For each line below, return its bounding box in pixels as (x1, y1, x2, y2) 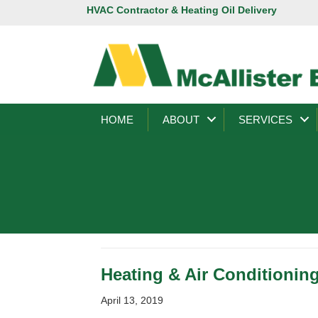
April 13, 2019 (101, 294, 163, 306)
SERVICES (238, 113, 292, 126)
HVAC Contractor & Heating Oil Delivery (87, 4, 277, 16)
